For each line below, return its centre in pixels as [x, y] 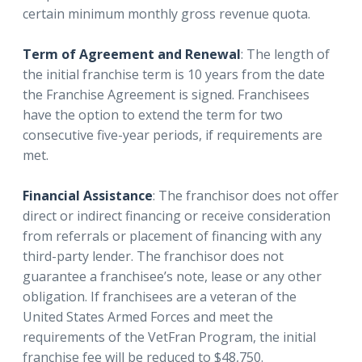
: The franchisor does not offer [246, 195]
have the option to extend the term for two [153, 114]
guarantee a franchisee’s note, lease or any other [172, 276]
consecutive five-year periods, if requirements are [173, 135]
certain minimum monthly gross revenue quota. [166, 13]
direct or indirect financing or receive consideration [177, 215]
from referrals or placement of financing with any [172, 236]
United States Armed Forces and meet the [148, 316]
